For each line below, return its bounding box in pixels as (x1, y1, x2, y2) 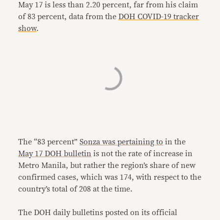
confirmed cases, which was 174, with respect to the (18, 173, 202, 181)
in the (163, 138, 186, 146)
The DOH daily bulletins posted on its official (18, 209, 178, 217)
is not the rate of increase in (91, 150, 193, 158)
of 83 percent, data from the (18, 13, 119, 21)
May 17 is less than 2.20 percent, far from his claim (18, 1, 198, 9)
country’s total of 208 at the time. (18, 185, 133, 193)
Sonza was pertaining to (80, 138, 164, 146)
